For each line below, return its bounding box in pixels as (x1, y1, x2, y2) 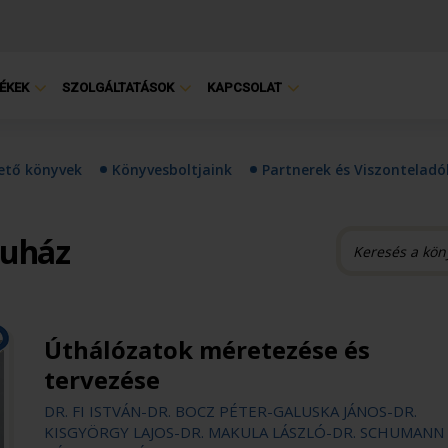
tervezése (43, 363, 160, 396)
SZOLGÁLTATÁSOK (62, 80, 174, 96)
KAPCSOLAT (207, 80, 282, 96)
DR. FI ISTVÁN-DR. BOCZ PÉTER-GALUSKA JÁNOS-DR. (43, 401, 417, 421)
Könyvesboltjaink (112, 160, 232, 179)
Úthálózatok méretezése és (43, 333, 370, 366)
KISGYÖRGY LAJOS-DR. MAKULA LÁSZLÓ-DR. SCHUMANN (43, 422, 444, 442)
